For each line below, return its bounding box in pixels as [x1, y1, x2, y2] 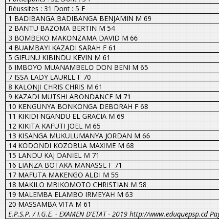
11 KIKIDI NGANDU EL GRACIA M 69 [8, 111, 125, 121]
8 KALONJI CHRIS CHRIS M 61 [8, 82, 103, 91]
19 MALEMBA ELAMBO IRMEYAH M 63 [8, 189, 133, 199]
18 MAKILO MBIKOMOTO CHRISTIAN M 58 [8, 179, 147, 189]
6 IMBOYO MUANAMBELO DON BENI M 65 [8, 62, 148, 72]
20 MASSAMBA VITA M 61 [8, 199, 91, 209]
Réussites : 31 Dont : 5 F [8, 3, 85, 13]
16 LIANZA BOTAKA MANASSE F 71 [8, 160, 122, 170]
